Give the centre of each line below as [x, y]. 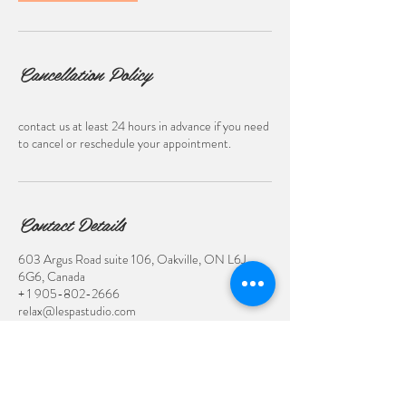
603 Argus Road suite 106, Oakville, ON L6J [132, 259]
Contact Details [71, 223]
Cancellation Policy [85, 73]
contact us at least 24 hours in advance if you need [144, 126]
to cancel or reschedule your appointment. [125, 143]
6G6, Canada [52, 276]
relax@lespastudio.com [77, 310]
